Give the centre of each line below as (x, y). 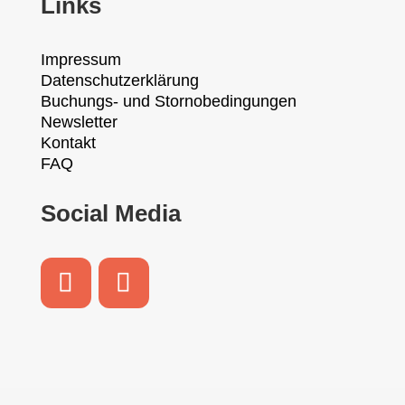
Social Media (110, 213)
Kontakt (68, 143)
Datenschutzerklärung (119, 80)
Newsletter (79, 122)
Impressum (80, 60)
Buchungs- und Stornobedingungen (168, 101)
